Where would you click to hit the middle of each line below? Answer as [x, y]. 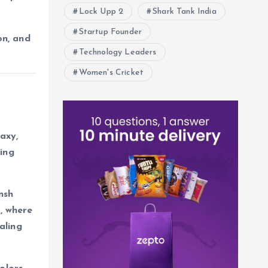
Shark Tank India [185, 12]
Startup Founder [110, 32]
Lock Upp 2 [101, 12]
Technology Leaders [118, 52]
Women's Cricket [111, 73]
